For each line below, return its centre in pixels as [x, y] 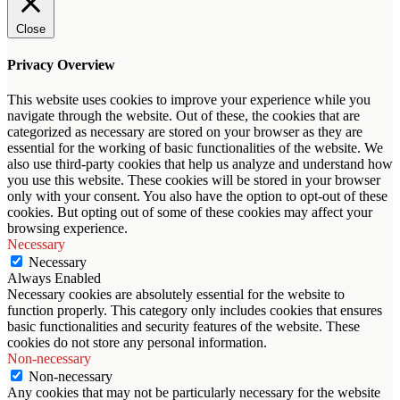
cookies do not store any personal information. [137, 343]
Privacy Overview [61, 65]
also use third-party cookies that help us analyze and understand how [200, 164]
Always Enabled [54, 279]
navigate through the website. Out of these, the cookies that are [183, 116]
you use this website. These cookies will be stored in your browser [194, 180]
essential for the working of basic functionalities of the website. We [195, 148]
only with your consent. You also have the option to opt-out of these [197, 196]
